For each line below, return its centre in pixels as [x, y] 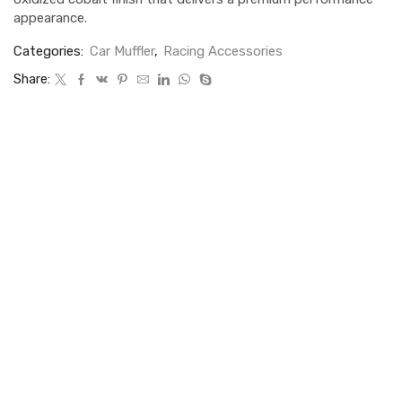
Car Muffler [122, 52]
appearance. [50, 18]
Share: [32, 79]
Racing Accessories [223, 52]
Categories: [50, 52]
